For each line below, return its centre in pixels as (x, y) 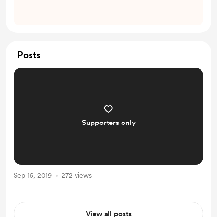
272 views (77, 175)
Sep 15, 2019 (33, 175)
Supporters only (108, 123)
